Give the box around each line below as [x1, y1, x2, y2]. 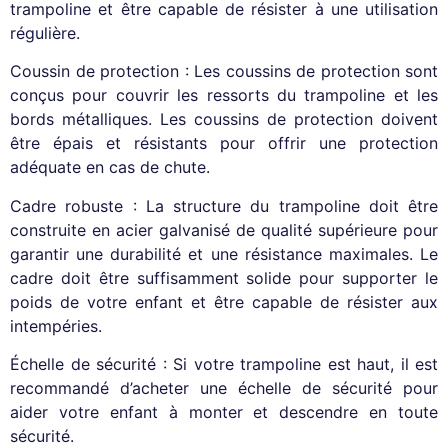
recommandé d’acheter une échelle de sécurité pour [10, 378, 438, 399]
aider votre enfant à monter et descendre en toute [10, 402, 438, 423]
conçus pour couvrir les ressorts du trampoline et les [10, 85, 438, 106]
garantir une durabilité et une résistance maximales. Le [10, 243, 438, 264]
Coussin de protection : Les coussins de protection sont [10, 61, 438, 82]
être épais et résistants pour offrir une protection [10, 133, 438, 154]
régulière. [10, 22, 80, 43]
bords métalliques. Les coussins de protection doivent [10, 109, 438, 130]
